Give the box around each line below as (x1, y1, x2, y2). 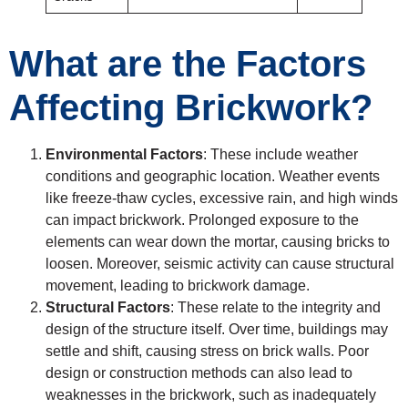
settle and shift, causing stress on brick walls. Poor (46, 343, 369, 360)
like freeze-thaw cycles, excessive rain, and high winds (46, 190, 398, 207)
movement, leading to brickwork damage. (46, 278, 310, 294)
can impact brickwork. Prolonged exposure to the (46, 212, 359, 229)
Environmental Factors (46, 147, 203, 163)
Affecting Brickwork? (9, 87, 372, 128)
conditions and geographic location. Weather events (46, 168, 380, 185)
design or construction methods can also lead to (46, 365, 352, 382)
